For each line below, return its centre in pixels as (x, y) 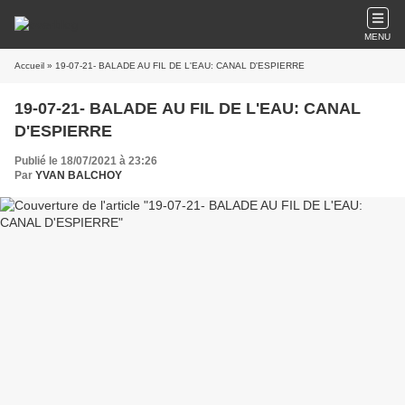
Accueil (29, 66)
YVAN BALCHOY (79, 175)
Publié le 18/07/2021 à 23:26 (86, 161)
